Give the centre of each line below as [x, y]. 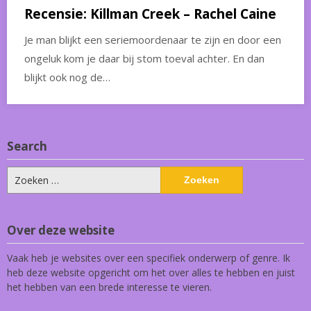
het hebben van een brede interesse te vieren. [109, 287]
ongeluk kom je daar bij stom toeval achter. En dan [144, 58]
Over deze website [61, 230]
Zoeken [23, 173]
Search [27, 146]
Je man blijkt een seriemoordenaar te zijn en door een [153, 39]
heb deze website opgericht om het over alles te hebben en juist [151, 272]
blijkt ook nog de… [67, 77]
